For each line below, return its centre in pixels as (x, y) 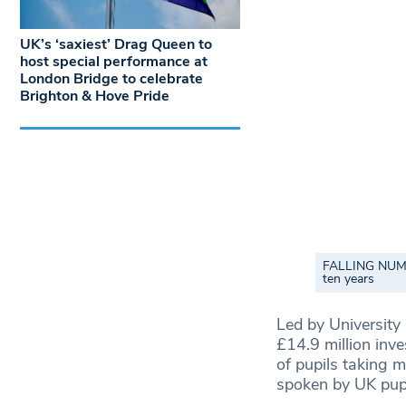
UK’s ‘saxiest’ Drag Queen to (116, 44)
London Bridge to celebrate (111, 78)
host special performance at (114, 61)
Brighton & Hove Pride (95, 96)
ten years (349, 279)
